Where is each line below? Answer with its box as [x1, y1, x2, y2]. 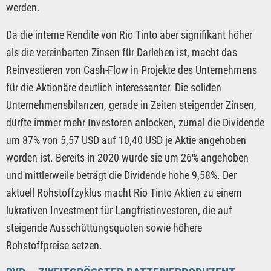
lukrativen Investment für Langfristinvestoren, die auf [6, 203, 232, 217]
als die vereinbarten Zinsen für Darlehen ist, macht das [6, 45, 237, 59]
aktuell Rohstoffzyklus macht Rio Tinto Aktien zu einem [6, 186, 242, 199]
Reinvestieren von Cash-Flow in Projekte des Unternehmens [6, 63, 257, 76]
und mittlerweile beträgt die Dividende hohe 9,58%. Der [6, 168, 237, 181]
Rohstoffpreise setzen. [6, 238, 102, 252]
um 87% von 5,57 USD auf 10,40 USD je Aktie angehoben [6, 133, 246, 146]
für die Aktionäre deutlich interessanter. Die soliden [6, 80, 221, 94]
